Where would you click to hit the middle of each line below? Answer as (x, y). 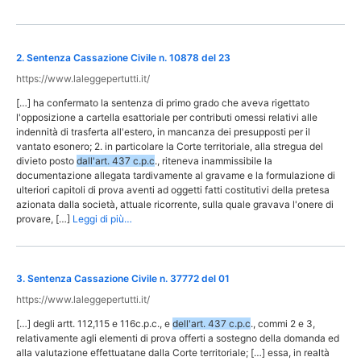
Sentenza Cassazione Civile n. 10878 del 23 (129, 57)
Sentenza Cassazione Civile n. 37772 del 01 (129, 279)
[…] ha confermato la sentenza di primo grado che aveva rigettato (163, 102)
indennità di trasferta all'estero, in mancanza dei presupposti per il (163, 131)
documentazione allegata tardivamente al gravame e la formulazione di (176, 175)
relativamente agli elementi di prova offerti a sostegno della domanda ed (178, 338)
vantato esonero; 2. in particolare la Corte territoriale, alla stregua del (170, 146)
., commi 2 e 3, (283, 324)
